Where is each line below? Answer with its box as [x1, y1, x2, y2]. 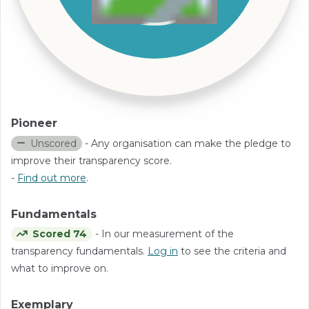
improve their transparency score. [11, 154, 172, 167]
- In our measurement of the [92, 228, 234, 241]
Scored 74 [32, 228, 87, 241]
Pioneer [11, 117, 57, 130]
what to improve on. [11, 262, 108, 275]
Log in [148, 245, 178, 258]
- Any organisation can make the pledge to [81, 137, 291, 150]
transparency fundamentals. [11, 245, 148, 258]
